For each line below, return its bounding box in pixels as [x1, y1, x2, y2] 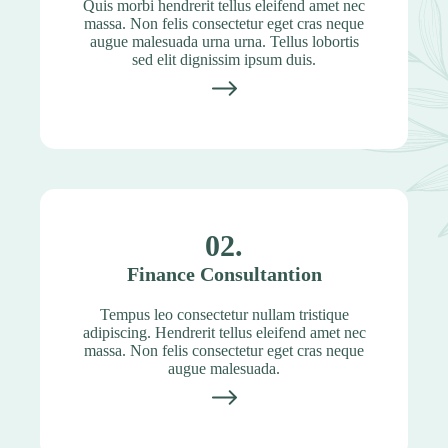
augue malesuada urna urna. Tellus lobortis [89, 32, 359, 50]
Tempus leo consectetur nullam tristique [99, 305, 349, 323]
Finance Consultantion [126, 262, 322, 285]
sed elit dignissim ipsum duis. [132, 50, 316, 68]
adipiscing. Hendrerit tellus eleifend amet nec [82, 323, 366, 341]
